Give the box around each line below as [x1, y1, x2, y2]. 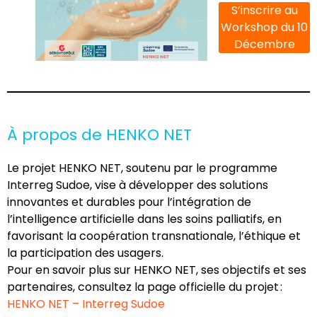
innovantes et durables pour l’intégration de [7, 193, 251, 210]
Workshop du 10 [221, 18, 308, 35]
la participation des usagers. [7, 244, 163, 261]
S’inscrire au [231, 1, 298, 18]
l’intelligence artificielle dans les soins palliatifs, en [7, 210, 282, 227]
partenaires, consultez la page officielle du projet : [7, 278, 282, 295]
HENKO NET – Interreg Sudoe [7, 295, 165, 312]
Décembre [234, 35, 295, 52]
